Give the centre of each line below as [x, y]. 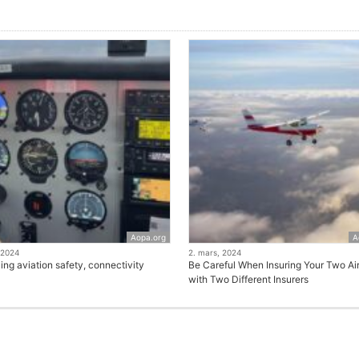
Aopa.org [149, 237]
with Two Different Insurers [248, 279]
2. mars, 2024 [214, 252]
